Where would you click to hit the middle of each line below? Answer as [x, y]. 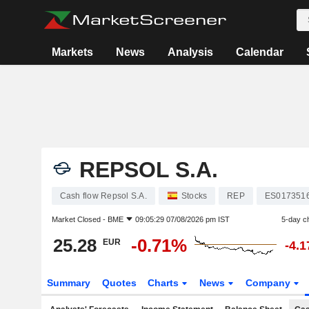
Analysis [191, 52]
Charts [165, 283]
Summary [68, 283]
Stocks [194, 196]
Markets [73, 52]
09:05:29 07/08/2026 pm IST [182, 219]
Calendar [260, 52]
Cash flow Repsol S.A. [103, 196]
